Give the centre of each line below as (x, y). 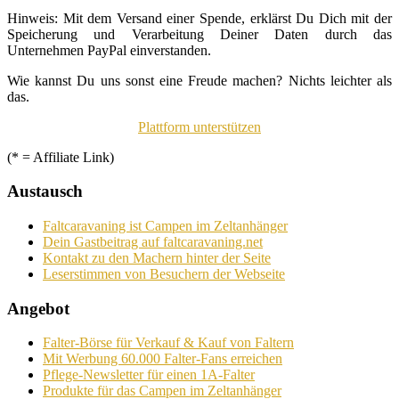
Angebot (38, 308)
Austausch (45, 191)
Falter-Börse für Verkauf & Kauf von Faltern (168, 343)
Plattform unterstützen (199, 126)
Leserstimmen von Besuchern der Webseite (164, 273)
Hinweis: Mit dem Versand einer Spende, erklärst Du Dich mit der (199, 18)
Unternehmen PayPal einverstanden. (109, 50)
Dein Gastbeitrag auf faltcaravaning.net (153, 241)
